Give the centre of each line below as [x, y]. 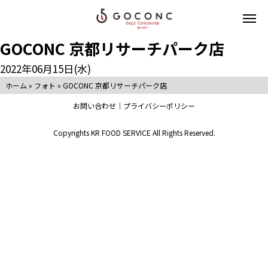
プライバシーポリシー [159, 106]
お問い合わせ [95, 106]
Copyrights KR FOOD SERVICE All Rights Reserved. [134, 132]
